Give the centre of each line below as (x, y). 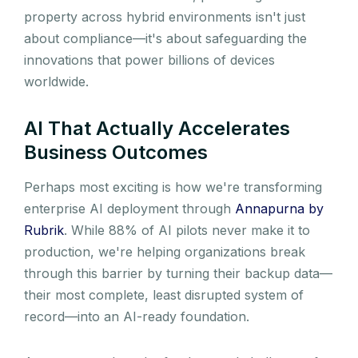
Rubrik (44, 230)
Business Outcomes (116, 152)
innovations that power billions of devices (149, 60)
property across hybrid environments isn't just (165, 16)
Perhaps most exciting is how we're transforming (173, 187)
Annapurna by (279, 208)
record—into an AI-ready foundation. (137, 316)
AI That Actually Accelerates (157, 128)
